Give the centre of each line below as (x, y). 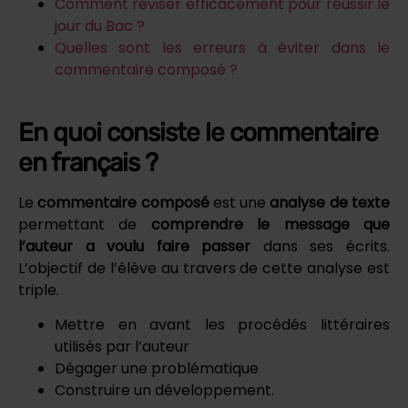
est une (240, 202)
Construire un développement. (164, 391)
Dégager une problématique (157, 369)
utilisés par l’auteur (122, 347)
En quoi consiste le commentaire (198, 132)
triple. (41, 290)
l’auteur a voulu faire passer (135, 246)
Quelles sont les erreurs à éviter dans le (222, 47)
